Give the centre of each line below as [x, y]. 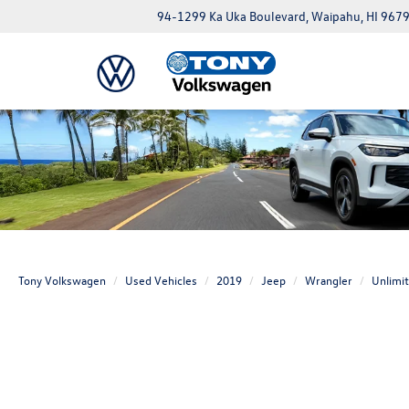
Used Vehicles [161, 280]
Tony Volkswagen [62, 280]
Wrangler [329, 280]
